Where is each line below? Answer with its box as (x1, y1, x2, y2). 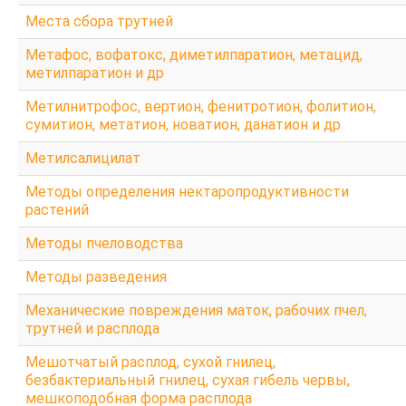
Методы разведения (25, 267, 167, 285)
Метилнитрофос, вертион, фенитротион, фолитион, (25, 97, 376, 115)
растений (25, 200, 89, 218)
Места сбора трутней (25, 12, 173, 30)
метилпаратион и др (25, 63, 164, 82)
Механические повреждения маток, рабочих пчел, (25, 301, 367, 319)
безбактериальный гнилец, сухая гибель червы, (25, 371, 350, 389)
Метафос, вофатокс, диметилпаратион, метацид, (25, 45, 362, 63)
